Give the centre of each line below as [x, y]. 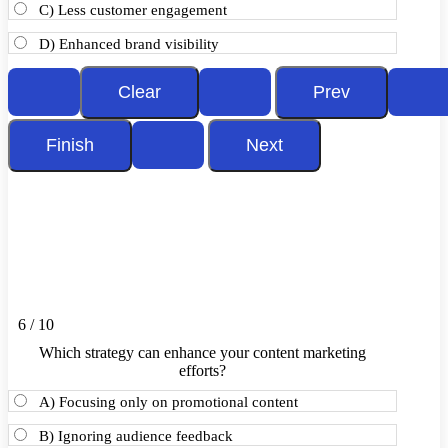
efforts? [202, 370]
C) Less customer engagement [133, 10]
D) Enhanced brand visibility [129, 44]
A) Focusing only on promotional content [168, 402]
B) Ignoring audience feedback [136, 436]
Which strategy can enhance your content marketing [202, 352]
